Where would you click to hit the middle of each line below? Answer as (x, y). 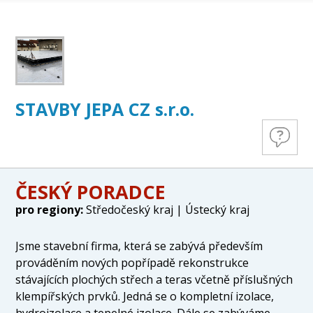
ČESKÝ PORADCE (91, 191)
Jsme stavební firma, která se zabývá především (139, 246)
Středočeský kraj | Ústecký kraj (167, 209)
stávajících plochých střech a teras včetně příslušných (154, 279)
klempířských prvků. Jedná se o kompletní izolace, (145, 296)
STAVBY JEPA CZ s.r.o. (105, 109)
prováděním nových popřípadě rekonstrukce (132, 262)
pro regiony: (50, 209)
